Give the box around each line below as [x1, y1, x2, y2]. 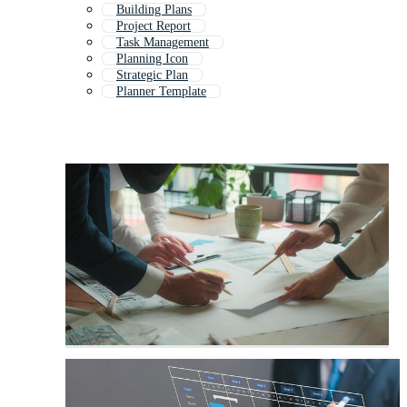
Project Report [116, 19, 191, 34]
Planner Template [116, 84, 206, 99]
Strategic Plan [116, 68, 188, 83]
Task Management [116, 35, 209, 50]
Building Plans [116, 3, 192, 17]
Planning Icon [116, 52, 188, 66]
